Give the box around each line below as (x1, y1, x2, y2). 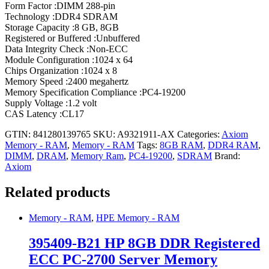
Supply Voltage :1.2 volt (5, 98, 97, 109)
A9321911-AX (117, 129, 175, 140)
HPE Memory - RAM (96, 213, 180, 223)
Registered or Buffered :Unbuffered (5, 33, 140, 44)
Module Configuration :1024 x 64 (5, 55, 133, 65)
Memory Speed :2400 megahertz (5, 76, 128, 87)
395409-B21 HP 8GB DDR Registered (29, 235, 260, 251)
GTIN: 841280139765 (5, 129, 91, 140)
